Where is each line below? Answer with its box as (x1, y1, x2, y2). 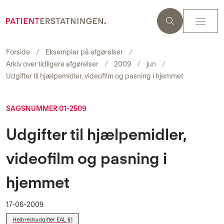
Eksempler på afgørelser (45, 48, 123, 56)
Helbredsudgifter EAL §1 (12, 216, 72, 223)
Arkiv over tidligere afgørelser (6, 60, 98, 68)
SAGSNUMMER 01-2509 (6, 104, 86, 112)
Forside (6, 48, 30, 56)
